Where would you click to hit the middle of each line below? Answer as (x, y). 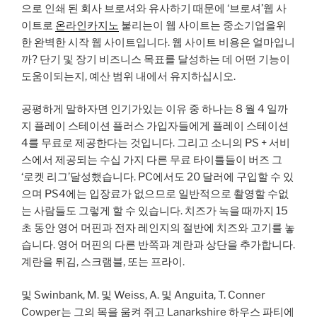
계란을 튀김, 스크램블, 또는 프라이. (103, 262)
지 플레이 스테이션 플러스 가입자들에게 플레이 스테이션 (155, 126)
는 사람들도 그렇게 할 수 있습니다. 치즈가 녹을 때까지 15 (155, 211)
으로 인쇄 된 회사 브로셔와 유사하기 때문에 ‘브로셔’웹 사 (154, 8)
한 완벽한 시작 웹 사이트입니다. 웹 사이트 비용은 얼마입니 (158, 42)
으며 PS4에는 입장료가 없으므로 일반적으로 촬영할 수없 (155, 194)
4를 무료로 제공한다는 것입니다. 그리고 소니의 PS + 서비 (156, 143)
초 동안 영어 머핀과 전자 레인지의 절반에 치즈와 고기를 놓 (158, 228)
